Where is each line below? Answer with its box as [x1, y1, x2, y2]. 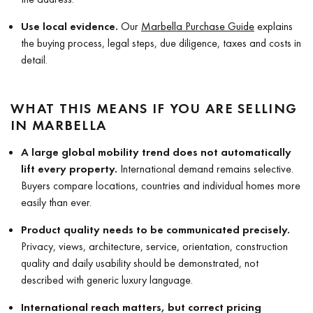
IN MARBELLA [10, 115, 107, 134]
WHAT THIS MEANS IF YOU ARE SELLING [10, 99, 298, 117]
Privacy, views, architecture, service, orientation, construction [21, 238, 288, 254]
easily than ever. [21, 194, 92, 210]
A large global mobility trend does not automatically [21, 144, 291, 159]
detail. [21, 52, 48, 67]
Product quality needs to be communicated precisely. [21, 221, 290, 237]
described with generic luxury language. [21, 272, 193, 287]
